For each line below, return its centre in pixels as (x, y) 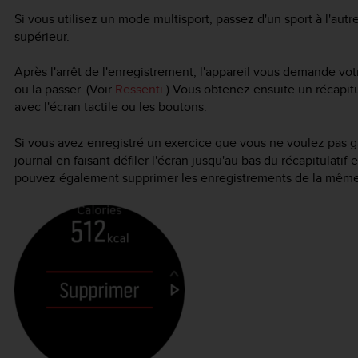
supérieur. (42, 36)
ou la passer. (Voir (65, 89)
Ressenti (139, 89)
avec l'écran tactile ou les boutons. (111, 107)
